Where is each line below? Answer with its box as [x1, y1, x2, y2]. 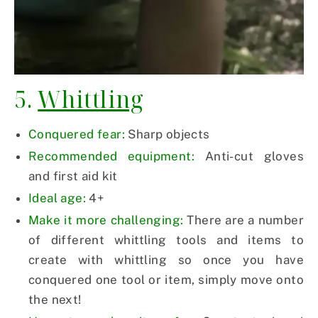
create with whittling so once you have [28, 253, 304, 268]
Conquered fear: [28, 127, 125, 142]
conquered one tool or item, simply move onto [28, 273, 304, 287]
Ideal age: [28, 191, 87, 206]
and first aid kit [28, 169, 118, 184]
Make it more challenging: [28, 213, 184, 228]
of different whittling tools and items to [28, 233, 304, 248]
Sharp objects [125, 127, 210, 142]
